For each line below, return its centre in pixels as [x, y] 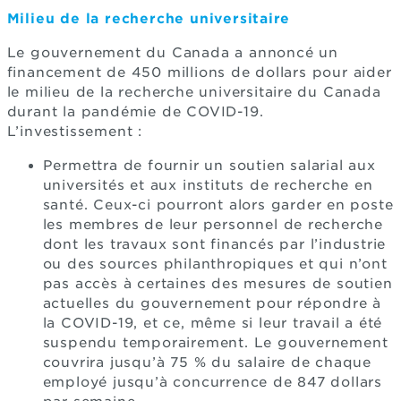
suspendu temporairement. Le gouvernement [215, 342]
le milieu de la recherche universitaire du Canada [194, 92]
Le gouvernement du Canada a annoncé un [172, 52]
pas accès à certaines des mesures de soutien [218, 283]
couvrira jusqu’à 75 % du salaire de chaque [207, 362]
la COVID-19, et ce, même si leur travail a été [213, 323]
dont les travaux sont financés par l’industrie [214, 244]
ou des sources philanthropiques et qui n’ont [215, 264]
